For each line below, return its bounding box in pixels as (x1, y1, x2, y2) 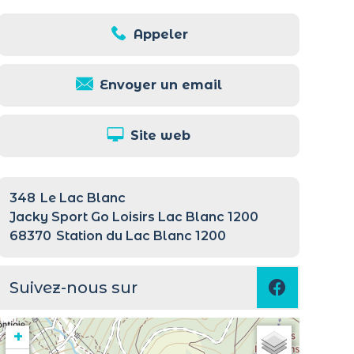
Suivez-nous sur (9, 278, 138, 298)
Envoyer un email (99, 77, 222, 93)
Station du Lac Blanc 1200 (56, 228, 227, 244)
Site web (130, 128, 191, 144)
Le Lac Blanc (40, 190, 126, 206)
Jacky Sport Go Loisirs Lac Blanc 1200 (9, 209, 259, 225)
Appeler (133, 27, 188, 43)
